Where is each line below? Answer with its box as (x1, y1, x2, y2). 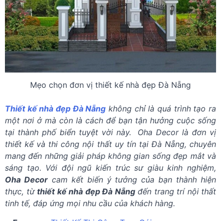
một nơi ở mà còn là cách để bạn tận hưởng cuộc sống (5, 115, 216, 126)
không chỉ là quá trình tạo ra (106, 104, 217, 114)
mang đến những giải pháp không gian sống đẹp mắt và (5, 151, 216, 161)
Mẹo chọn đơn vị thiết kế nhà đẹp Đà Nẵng (30, 80, 191, 90)
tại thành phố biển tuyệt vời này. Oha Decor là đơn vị (5, 127, 216, 138)
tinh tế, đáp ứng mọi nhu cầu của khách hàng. (5, 198, 175, 209)
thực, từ (5, 186, 37, 197)
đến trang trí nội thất (135, 186, 216, 197)
